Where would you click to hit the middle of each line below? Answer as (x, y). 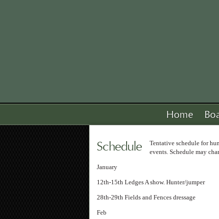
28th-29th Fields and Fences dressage (146, 197)
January (107, 167)
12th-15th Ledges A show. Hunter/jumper (151, 182)
